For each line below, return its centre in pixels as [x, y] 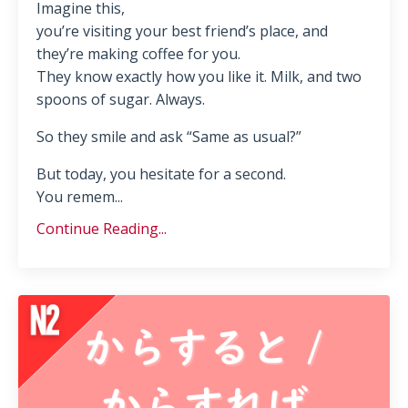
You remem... [80, 197]
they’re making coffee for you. [138, 54]
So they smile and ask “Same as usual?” [169, 137]
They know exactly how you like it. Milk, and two [199, 77]
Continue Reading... [102, 229]
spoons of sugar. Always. [121, 100]
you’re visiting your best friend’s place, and [182, 31]
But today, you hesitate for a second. [161, 174]
